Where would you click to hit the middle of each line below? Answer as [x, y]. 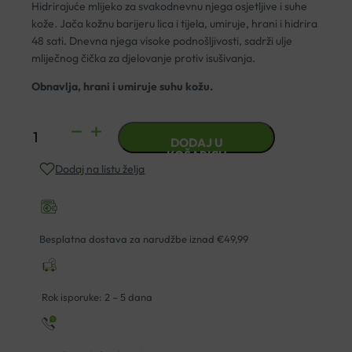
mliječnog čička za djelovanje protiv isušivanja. [144, 59]
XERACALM [60, 152]
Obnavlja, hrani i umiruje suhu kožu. [123, 87]
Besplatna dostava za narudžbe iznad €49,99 [144, 239]
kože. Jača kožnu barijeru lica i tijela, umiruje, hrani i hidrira [175, 24]
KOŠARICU [196, 156]
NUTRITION [61, 172]
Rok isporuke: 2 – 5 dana [96, 297]
